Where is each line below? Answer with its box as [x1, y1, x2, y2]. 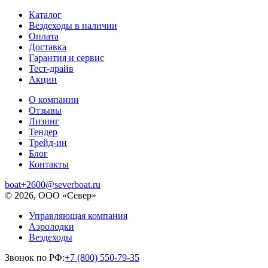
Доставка [29, 42, 66, 52]
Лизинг [29, 116, 59, 126]
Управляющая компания [29, 211, 127, 221]
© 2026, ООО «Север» [5, 190, 96, 200]
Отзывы [29, 105, 62, 115]
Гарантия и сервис [29, 53, 104, 63]
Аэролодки [29, 221, 74, 232]
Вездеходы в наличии [29, 20, 117, 31]
